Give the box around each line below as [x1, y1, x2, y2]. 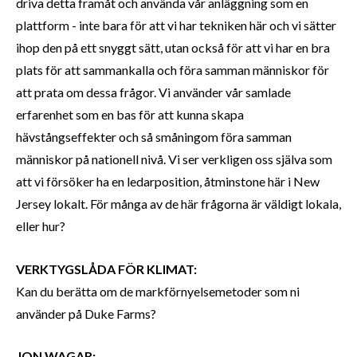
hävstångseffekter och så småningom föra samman [16, 129, 292, 145]
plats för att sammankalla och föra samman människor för [16, 62, 329, 78]
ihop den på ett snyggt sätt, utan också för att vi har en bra [16, 40, 330, 56]
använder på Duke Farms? [16, 305, 161, 321]
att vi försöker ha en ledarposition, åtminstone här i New [16, 174, 320, 190]
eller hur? [16, 218, 70, 234]
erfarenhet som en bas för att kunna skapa [16, 107, 244, 123]
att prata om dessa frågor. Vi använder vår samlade [16, 84, 291, 100]
